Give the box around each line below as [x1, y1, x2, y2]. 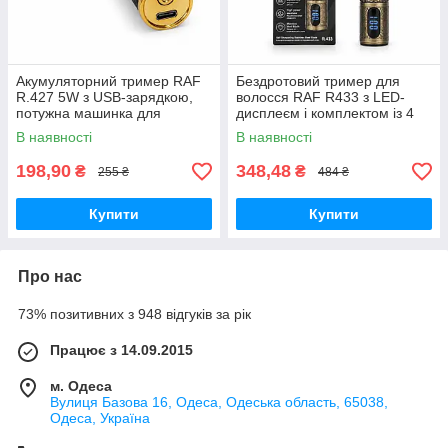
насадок [236, 121, 289, 137]
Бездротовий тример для [236, 73, 400, 89]
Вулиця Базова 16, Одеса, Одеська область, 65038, [50, 394, 388, 410]
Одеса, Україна [50, 410, 150, 426]
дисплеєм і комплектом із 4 [236, 105, 414, 121]
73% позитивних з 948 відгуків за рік [18, 306, 251, 322]
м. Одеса [50, 378, 112, 394]
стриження [16, 121, 86, 137]
